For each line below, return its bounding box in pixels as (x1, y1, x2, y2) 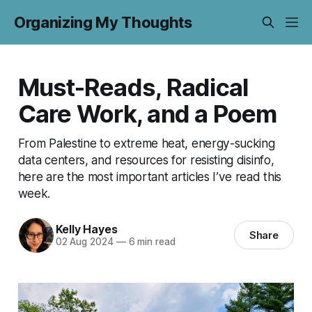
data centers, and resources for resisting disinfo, (17, 152, 274, 167)
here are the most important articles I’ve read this (17, 169, 281, 184)
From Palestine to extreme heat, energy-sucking (17, 135, 275, 150)
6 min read (125, 236, 175, 248)
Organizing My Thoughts (14, 13, 192, 31)
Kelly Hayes (55, 222, 118, 237)
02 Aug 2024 (55, 236, 114, 248)
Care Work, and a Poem (17, 98, 277, 128)
